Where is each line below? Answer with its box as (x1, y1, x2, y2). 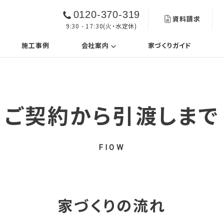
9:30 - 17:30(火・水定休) (65, 21, 137, 30)
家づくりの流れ (57, 193, 166, 216)
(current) (115, 40, 149, 50)
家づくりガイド (147, 40, 191, 50)
